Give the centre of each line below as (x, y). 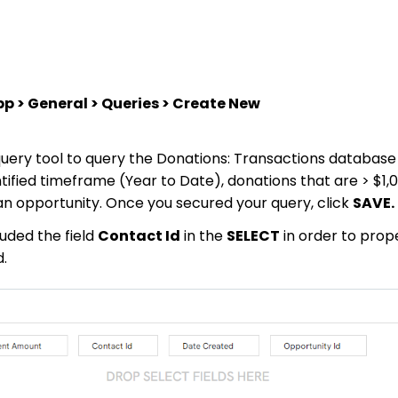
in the (203, 236)
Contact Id (139, 236)
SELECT (253, 236)
